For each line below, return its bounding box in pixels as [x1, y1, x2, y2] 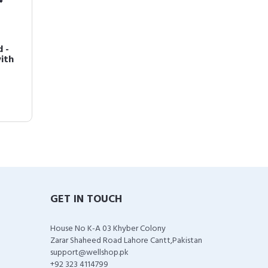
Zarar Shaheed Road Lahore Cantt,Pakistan [50, 234, 202, 248]
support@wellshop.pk [50, 246, 129, 260]
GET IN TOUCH [50, 191, 122, 208]
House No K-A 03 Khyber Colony [50, 222, 166, 236]
